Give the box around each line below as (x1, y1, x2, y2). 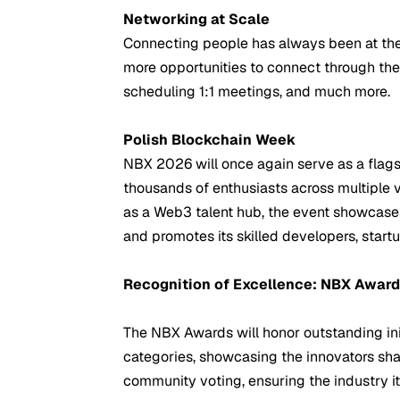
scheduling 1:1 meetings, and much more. (123, 81, 391, 101)
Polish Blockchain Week (123, 129, 296, 149)
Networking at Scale (123, 9, 271, 29)
